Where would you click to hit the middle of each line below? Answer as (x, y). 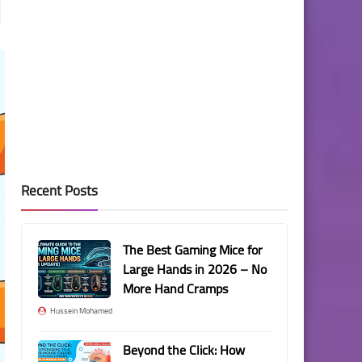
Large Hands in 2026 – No (195, 269)
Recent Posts (59, 191)
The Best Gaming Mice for (193, 250)
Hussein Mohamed (81, 311)
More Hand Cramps (175, 288)
